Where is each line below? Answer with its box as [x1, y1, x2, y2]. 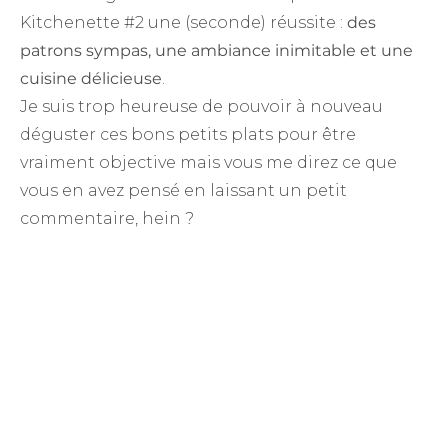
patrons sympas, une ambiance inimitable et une [20, 40, 413, 60]
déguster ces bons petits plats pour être [20, 124, 356, 144]
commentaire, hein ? [20, 208, 194, 228]
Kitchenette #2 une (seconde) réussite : [20, 12, 347, 32]
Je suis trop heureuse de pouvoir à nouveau [20, 96, 383, 116]
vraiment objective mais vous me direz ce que [20, 152, 397, 172]
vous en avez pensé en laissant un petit [20, 180, 347, 200]
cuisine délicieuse [20, 68, 162, 88]
